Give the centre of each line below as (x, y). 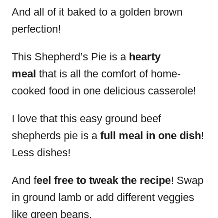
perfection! (38, 29)
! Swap (187, 180)
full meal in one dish (151, 136)
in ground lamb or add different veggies (103, 197)
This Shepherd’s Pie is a (69, 57)
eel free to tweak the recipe (104, 180)
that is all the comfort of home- (108, 74)
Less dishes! (41, 153)
